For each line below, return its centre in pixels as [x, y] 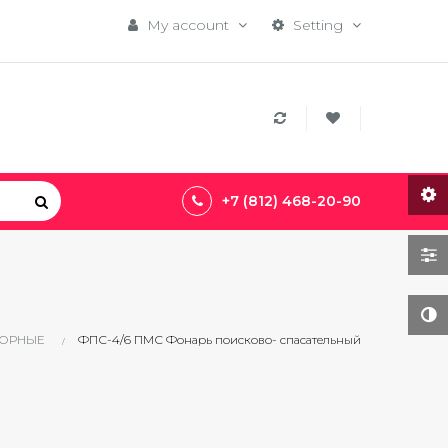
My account [188, 25]
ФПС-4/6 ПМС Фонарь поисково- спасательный [219, 339]
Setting [318, 25]
